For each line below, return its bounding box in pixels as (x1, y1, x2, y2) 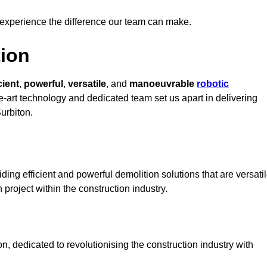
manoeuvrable (129, 79, 197, 89)
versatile (68, 79, 106, 89)
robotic (197, 79, 229, 89)
